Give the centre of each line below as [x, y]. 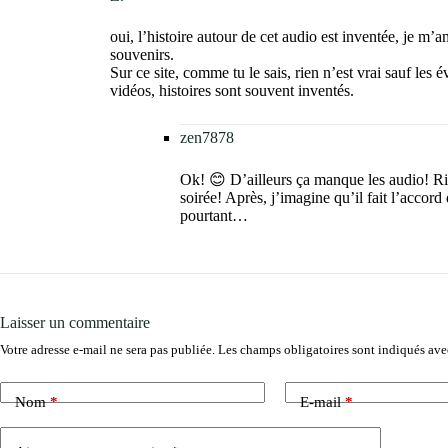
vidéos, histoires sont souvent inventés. [232, 90]
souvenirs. [142, 54]
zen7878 [207, 137]
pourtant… [214, 215]
